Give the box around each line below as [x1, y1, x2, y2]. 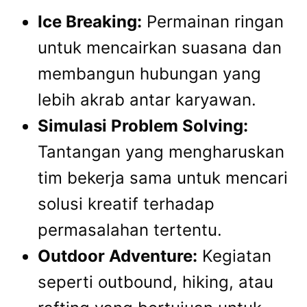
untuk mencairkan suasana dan [38, 38, 282, 58]
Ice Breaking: [38, 12, 142, 32]
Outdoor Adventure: [38, 246, 197, 267]
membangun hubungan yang [38, 64, 261, 84]
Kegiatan [197, 246, 271, 267]
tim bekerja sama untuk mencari [38, 168, 288, 188]
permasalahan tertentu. [38, 220, 222, 241]
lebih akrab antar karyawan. [38, 90, 256, 110]
